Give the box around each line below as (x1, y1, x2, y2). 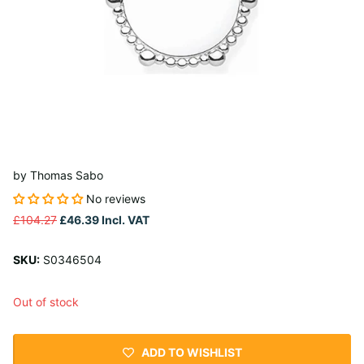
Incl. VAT (99, 213, 149, 227)
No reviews (86, 192, 145, 206)
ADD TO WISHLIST (141, 344, 242, 359)
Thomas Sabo (30, 168, 103, 183)
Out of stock (13, 295, 79, 310)
